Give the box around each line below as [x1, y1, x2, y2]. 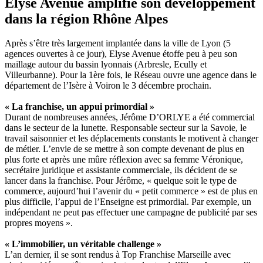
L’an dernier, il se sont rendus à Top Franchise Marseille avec [5, 249, 231, 260]
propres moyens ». [5, 218, 73, 228]
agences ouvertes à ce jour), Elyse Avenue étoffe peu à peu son [5, 49, 237, 59]
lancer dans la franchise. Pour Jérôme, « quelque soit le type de [5, 176, 237, 186]
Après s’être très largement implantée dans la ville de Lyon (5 [5, 38, 231, 49]
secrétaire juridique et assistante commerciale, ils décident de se [5, 165, 237, 176]
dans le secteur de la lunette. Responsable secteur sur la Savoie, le [5, 123, 247, 133]
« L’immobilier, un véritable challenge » [5, 239, 161, 249]
